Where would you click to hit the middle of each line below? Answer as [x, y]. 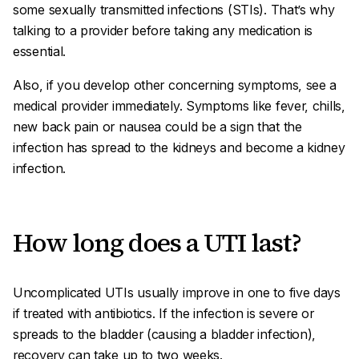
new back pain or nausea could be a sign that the [157, 127]
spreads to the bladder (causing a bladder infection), [165, 334]
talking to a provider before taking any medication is [163, 30]
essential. [39, 51]
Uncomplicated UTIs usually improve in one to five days [177, 292]
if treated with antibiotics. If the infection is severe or [163, 313]
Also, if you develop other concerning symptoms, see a [175, 85]
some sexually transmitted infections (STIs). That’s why [174, 10]
